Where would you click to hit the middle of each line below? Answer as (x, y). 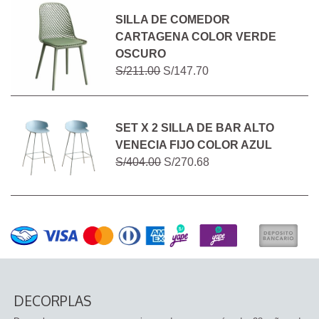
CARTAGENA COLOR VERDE (196, 37)
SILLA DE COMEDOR (173, 20)
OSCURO (141, 54)
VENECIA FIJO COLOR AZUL (194, 145)
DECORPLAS (52, 301)
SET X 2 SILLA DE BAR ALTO (195, 128)
